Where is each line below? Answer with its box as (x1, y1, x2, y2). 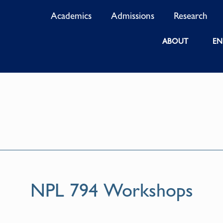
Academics (51, 10, 92, 21)
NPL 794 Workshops (30, 179, 193, 202)
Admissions (111, 10, 155, 21)
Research (174, 10, 208, 21)
